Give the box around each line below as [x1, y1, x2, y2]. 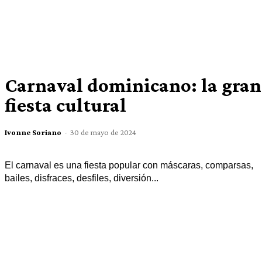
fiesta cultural [4, 94, 126, 116]
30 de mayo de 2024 [70, 127, 136, 137]
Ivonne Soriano [4, 127, 61, 137]
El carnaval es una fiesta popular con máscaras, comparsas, [4, 160, 253, 170]
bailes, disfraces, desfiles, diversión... [4, 173, 158, 183]
